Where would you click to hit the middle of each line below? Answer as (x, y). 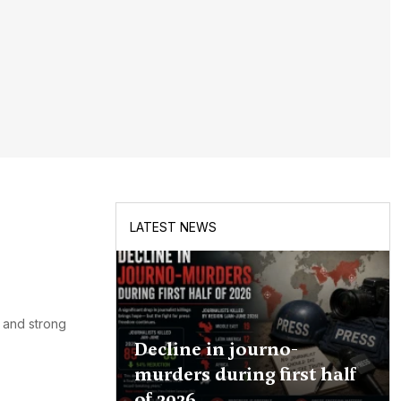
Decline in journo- (216, 350)
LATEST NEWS (173, 227)
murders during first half (245, 375)
